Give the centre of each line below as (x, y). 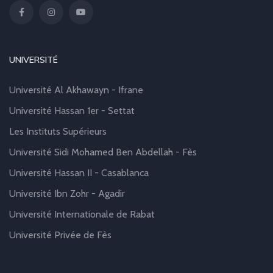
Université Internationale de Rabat (82, 214)
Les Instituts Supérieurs (58, 132)
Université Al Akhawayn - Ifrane (76, 90)
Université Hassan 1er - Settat (72, 111)
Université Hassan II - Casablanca (79, 173)
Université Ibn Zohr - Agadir (67, 194)
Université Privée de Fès (60, 235)
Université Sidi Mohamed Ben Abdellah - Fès (103, 152)
